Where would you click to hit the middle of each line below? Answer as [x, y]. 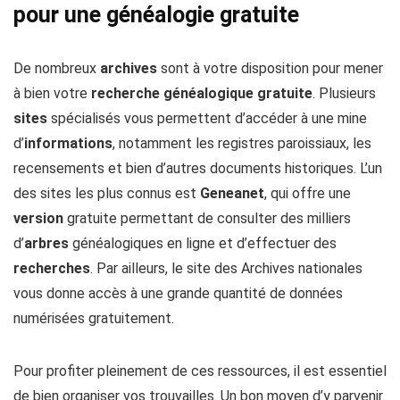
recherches [52, 269]
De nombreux [57, 69]
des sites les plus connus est [107, 194]
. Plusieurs [344, 94]
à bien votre [52, 94]
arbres [46, 244]
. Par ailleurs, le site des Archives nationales [226, 269]
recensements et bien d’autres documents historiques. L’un [198, 169]
